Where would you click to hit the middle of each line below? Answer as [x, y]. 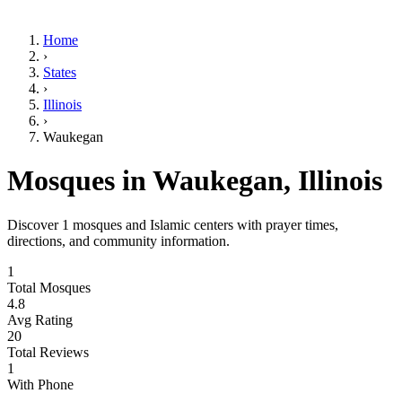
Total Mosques [49, 287]
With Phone [40, 384]
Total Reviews [48, 352]
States [60, 72]
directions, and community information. [118, 240]
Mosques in [80, 181]
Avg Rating [40, 319]
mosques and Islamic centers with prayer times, [204, 224]
